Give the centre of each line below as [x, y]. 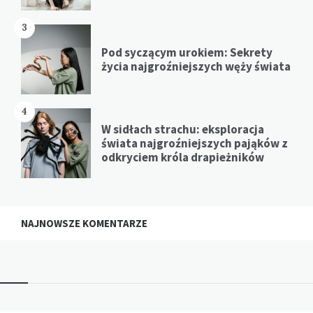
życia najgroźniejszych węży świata [196, 67]
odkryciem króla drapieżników [183, 158]
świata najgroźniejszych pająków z [195, 144]
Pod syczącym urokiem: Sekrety [187, 53]
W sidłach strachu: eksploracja [183, 130]
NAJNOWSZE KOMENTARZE [84, 224]
